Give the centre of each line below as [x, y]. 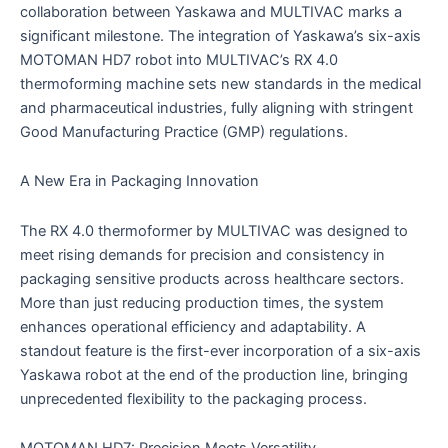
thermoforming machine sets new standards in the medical [220, 83]
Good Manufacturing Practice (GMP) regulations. [184, 131]
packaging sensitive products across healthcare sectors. [212, 278]
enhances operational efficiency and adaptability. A [193, 326]
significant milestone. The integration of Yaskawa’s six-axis [220, 35]
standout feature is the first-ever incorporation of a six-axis [220, 350]
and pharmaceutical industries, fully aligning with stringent [216, 107]
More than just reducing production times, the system [202, 302]
